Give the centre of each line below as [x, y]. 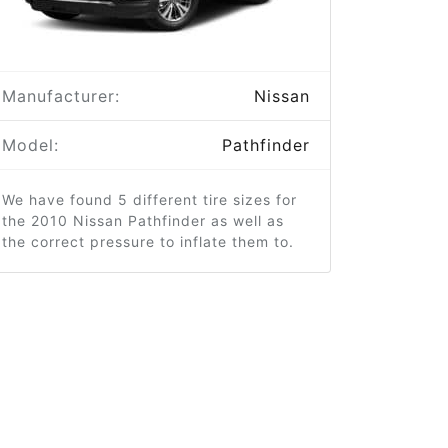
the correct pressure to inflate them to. [148, 241]
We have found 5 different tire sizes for [149, 199]
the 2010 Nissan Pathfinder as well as [143, 220]
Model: [30, 145]
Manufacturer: [61, 96]
